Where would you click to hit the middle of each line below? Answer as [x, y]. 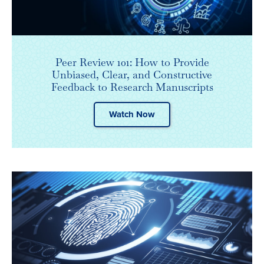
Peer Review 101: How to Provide [132, 62]
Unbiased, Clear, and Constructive [132, 75]
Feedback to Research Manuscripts [132, 87]
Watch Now [132, 115]
